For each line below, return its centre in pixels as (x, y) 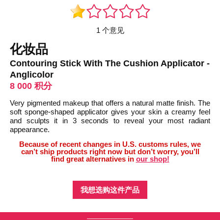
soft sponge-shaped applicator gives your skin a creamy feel (110, 112)
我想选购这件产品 (110, 190)
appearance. (30, 129)
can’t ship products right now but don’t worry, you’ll (110, 151)
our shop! (152, 159)
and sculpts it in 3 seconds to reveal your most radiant (110, 121)
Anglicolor (32, 74)
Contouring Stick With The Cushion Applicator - (110, 63)
